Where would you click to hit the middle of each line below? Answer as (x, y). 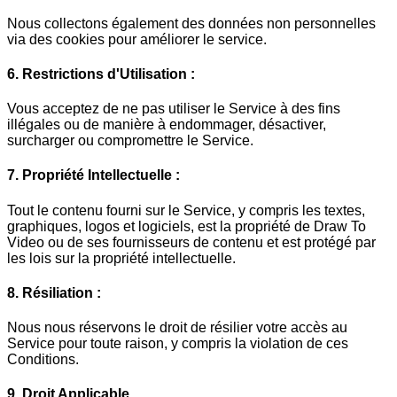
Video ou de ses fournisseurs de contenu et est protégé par (191, 242)
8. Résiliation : (54, 292)
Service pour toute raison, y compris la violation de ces (178, 344)
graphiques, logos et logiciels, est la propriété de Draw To (187, 226)
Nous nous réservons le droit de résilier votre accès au (177, 328)
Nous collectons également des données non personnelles (191, 23)
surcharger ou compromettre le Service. (130, 141)
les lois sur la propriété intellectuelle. (121, 258)
